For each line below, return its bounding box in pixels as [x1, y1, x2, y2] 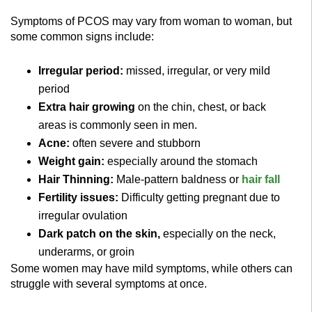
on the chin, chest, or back [135, 100, 266, 113]
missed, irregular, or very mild [123, 64, 270, 77]
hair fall [242, 173, 280, 185]
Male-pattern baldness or [116, 173, 242, 185]
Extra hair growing [38, 100, 135, 113]
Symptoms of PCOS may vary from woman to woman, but [10, 15, 292, 27]
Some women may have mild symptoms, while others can [10, 262, 292, 274]
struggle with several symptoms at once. [10, 277, 207, 290]
